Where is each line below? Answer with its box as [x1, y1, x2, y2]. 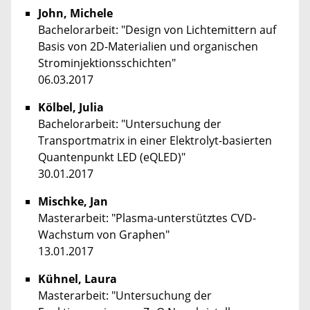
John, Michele [38, 6, 113, 21]
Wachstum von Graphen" [38, 227, 170, 243]
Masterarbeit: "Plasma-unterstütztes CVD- [38, 210, 256, 226]
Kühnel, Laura [38, 271, 117, 287]
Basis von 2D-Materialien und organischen [38, 39, 258, 55]
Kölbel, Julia [38, 100, 104, 116]
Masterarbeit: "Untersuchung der [38, 288, 212, 304]
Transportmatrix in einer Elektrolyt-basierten [38, 133, 272, 149]
